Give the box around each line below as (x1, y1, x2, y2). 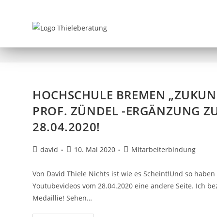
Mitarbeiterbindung (131, 145, 196, 154)
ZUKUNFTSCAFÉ (32, 25, 147, 46)
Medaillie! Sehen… (32, 193, 93, 202)
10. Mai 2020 (74, 145, 116, 154)
